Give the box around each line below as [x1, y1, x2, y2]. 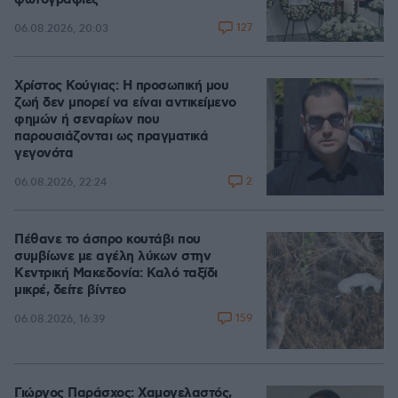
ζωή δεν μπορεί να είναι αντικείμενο [14, 94, 236, 112]
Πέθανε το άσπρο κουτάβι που [14, 231, 201, 249]
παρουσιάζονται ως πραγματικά [14, 128, 208, 146]
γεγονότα [14, 145, 73, 163]
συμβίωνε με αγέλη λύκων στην [14, 248, 211, 266]
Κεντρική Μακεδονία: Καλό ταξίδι [14, 265, 218, 283]
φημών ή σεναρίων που [14, 111, 159, 129]
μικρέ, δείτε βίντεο [14, 282, 126, 299]
